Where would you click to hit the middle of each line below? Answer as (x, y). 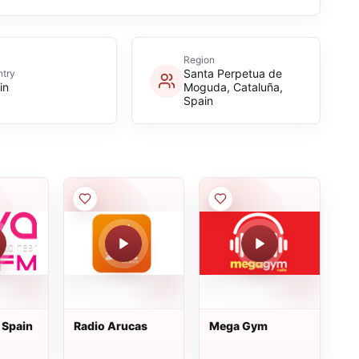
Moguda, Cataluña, (233, 87)
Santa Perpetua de (232, 73)
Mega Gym (239, 326)
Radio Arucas (110, 326)
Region (199, 60)
